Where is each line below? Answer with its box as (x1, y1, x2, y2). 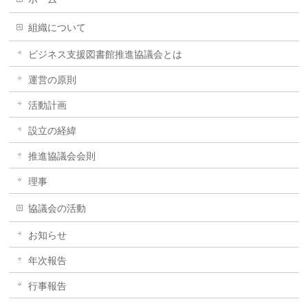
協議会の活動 (28, 203, 87, 214)
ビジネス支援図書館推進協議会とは (28, 49, 183, 60)
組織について (28, 22, 87, 34)
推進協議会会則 (28, 151, 96, 162)
